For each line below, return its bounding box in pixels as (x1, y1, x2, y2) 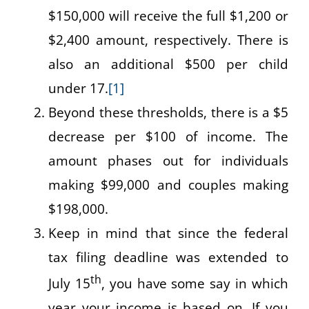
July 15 (48, 274, 90, 292)
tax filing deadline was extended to (48, 248, 288, 266)
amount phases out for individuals (48, 151, 288, 170)
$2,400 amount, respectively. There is (48, 30, 288, 49)
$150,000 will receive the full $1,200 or (48, 6, 288, 25)
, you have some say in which (101, 274, 289, 292)
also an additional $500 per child (48, 54, 288, 73)
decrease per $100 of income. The (48, 127, 288, 146)
